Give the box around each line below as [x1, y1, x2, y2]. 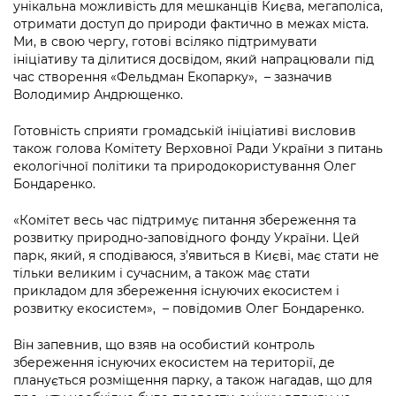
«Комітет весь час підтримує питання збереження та [13, 212, 356, 229]
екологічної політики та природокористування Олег [13, 158, 356, 175]
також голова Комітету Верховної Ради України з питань [13, 141, 383, 157]
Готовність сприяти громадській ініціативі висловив [13, 123, 356, 140]
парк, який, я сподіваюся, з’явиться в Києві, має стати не [13, 247, 379, 264]
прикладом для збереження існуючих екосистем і [13, 283, 339, 300]
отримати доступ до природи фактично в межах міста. [13, 16, 369, 33]
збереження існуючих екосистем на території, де [13, 354, 335, 371]
